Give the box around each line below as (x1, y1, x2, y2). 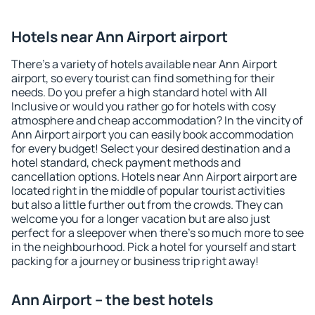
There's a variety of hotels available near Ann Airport (11, 56, 277, 72)
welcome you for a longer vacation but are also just (11, 211, 270, 226)
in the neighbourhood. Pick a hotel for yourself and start (11, 239, 296, 255)
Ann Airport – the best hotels (11, 290, 213, 309)
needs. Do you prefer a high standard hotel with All (11, 84, 267, 100)
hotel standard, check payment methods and (11, 155, 240, 170)
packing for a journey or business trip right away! (11, 253, 259, 269)
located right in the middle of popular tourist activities (11, 183, 285, 198)
